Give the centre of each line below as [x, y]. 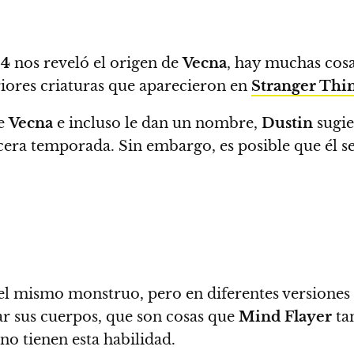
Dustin [287, 123]
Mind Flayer [285, 317]
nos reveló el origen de [96, 63]
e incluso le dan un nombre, [157, 123]
